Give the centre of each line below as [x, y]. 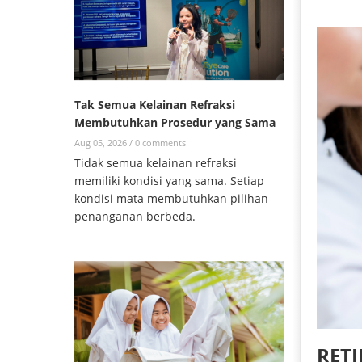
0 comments [160, 143]
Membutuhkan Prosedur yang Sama [175, 123]
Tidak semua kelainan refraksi [156, 163]
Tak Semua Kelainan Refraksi [155, 105]
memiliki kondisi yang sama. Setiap [169, 181]
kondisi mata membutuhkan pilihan [171, 199]
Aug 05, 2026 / [105, 143]
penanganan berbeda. [137, 217]
